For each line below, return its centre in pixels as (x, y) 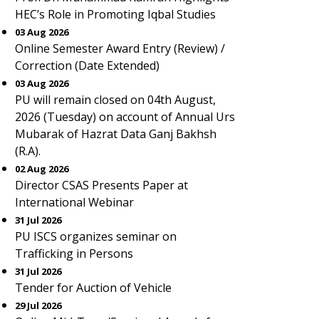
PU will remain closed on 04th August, (115, 100)
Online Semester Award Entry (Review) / (120, 48)
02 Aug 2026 (42, 169)
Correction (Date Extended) (87, 66)
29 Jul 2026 (38, 305)
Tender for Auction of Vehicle (93, 288)
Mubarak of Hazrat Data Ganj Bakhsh (116, 134)
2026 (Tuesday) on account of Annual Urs (125, 117)
